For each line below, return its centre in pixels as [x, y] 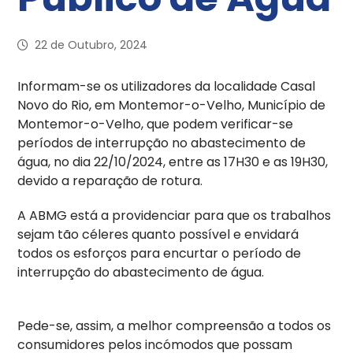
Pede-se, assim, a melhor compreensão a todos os [175, 326]
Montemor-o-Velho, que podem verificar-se [156, 124]
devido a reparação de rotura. [110, 181]
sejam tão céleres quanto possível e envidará [158, 234]
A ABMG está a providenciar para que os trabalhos [175, 216]
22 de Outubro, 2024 [91, 45]
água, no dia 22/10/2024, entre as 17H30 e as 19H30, [173, 162]
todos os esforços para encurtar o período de [160, 253]
